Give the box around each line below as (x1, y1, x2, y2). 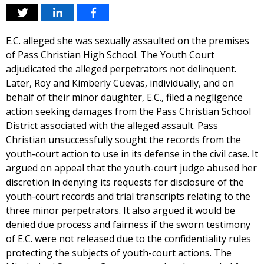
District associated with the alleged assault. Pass (6, 119, 218, 132)
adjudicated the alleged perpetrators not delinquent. (6, 62, 236, 75)
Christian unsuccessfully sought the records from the (6, 133, 241, 146)
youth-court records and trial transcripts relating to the (6, 190, 250, 203)
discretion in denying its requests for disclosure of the (6, 176, 244, 189)
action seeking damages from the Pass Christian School (6, 105, 251, 118)
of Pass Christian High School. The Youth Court (6, 48, 214, 61)
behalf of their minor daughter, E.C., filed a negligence (6, 91, 243, 104)
